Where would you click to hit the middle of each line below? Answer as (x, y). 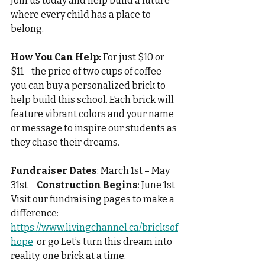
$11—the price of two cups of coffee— (90, 72)
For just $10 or (134, 57)
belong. (27, 29)
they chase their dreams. (65, 143)
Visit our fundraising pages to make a (93, 199)
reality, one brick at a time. (68, 256)
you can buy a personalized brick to (89, 86)
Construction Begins (87, 185)
